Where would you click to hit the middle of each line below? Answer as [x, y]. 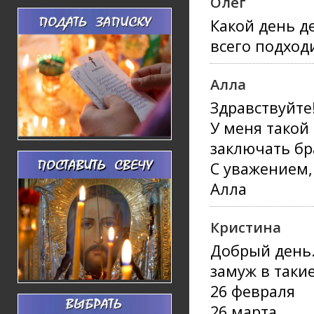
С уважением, [261, 169]
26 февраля [253, 291]
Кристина [246, 227]
